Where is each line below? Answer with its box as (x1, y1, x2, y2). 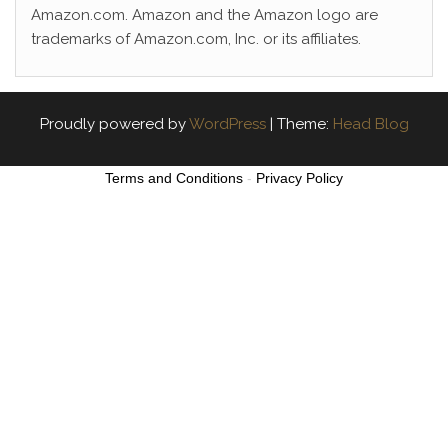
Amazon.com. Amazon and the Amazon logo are (31, 5, 378, 24)
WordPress (188, 114, 266, 133)
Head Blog (332, 114, 409, 133)
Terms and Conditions (105, 169, 243, 186)
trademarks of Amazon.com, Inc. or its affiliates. (31, 29, 361, 48)
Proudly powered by (39, 114, 189, 133)
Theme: (276, 114, 333, 133)
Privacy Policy (256, 169, 343, 186)
